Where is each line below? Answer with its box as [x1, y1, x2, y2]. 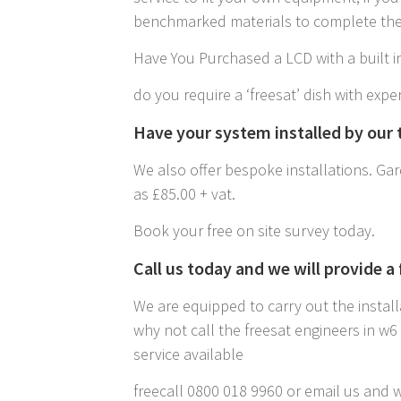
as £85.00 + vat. [133, 183, 236, 205]
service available [133, 344, 244, 365]
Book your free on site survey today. [133, 220, 376, 242]
